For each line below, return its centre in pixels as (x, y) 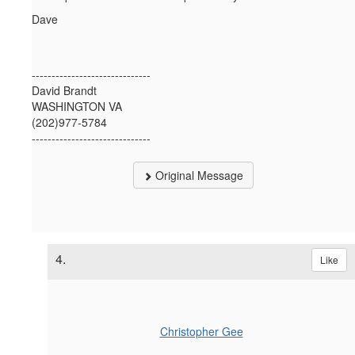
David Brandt (64, 90)
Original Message (198, 175)
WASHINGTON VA (77, 106)
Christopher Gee (201, 331)
